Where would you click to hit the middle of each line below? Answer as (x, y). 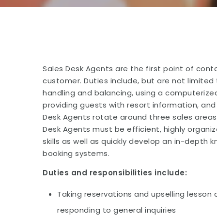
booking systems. (76, 153)
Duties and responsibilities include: (115, 173)
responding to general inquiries (117, 210)
